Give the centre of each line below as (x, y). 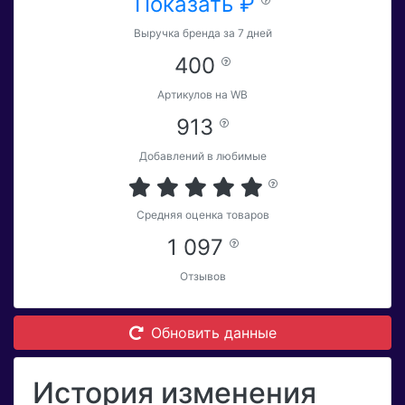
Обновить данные (213, 333)
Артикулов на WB (202, 95)
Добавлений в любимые (202, 156)
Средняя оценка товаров (202, 215)
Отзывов (202, 277)
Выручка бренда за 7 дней (202, 33)
